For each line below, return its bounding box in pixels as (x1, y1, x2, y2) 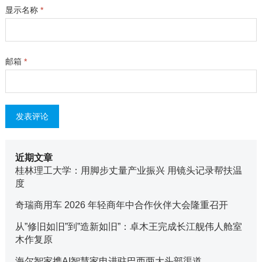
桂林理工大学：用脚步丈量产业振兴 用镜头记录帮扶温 (15, 165, 242, 175)
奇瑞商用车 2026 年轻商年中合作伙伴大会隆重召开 (15, 199, 228, 210)
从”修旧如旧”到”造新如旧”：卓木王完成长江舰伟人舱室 (15, 221, 242, 232)
